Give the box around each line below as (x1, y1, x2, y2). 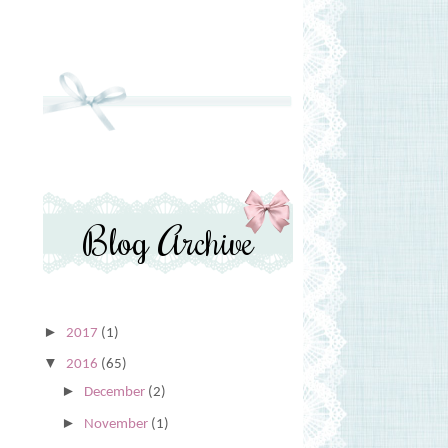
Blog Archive (82, 216, 254, 266)
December (84, 385, 148, 401)
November (84, 416, 151, 432)
